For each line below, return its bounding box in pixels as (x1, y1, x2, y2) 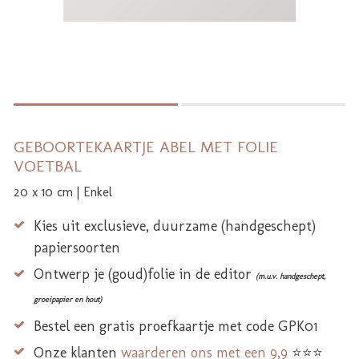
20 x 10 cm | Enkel (14, 184, 112, 200)
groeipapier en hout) (34, 295, 102, 305)
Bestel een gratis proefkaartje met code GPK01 (34, 317, 317, 335)
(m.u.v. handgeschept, (256, 272, 325, 282)
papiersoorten (34, 238, 120, 256)
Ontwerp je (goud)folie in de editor (34, 265, 256, 284)
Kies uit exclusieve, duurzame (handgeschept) (34, 216, 316, 235)
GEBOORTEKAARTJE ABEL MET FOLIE (14, 136, 278, 156)
